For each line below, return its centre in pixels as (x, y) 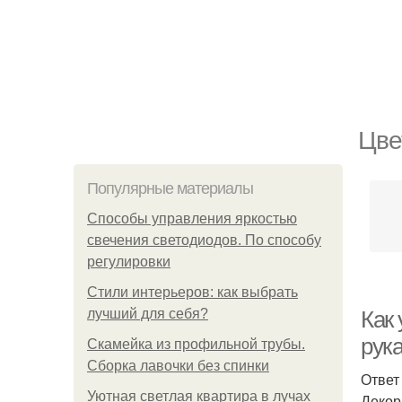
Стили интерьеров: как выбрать (192, 292)
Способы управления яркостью (192, 218)
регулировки (129, 262)
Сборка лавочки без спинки (178, 366)
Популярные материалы (170, 188)
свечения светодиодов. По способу (204, 240)
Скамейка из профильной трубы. (196, 344)
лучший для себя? (148, 314)
